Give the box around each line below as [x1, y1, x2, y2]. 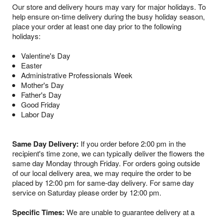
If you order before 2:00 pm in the [79, 138, 186, 149]
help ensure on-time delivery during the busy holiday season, [12, 11, 205, 22]
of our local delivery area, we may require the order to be [12, 168, 191, 178]
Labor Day [21, 109, 54, 120]
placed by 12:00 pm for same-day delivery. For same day [12, 177, 194, 188]
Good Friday [21, 99, 60, 110]
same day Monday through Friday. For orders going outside [12, 158, 200, 169]
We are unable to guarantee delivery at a [65, 207, 195, 218]
